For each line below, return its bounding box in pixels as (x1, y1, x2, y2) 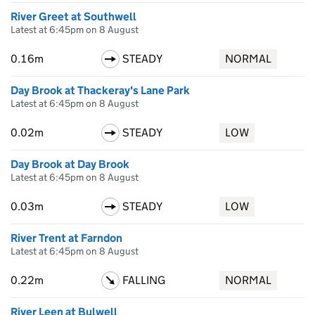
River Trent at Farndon (11, 231, 122, 245)
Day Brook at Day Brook (11, 157, 129, 171)
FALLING (122, 274, 165, 287)
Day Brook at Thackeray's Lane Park (11, 84, 190, 97)
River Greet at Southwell (11, 10, 136, 23)
